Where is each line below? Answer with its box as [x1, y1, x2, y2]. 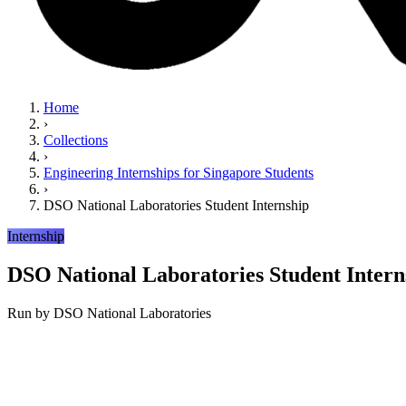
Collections [43, 132, 108, 148]
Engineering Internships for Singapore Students [43, 165, 314, 180]
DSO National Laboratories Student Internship [43, 198, 309, 213]
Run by [7, 304, 53, 321]
